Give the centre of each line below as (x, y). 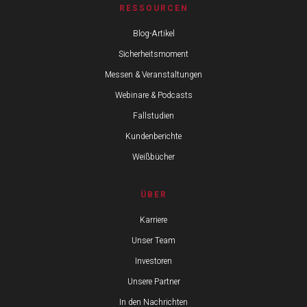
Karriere (153, 220)
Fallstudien (153, 116)
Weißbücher (153, 157)
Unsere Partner (153, 282)
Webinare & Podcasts (153, 95)
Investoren (153, 261)
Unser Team (153, 241)
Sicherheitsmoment (153, 54)
